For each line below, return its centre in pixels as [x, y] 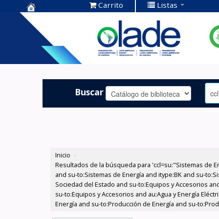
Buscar [89, 92]
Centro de [49, 19]
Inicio [63, 155]
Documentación [63, 34]
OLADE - [45, 50]
